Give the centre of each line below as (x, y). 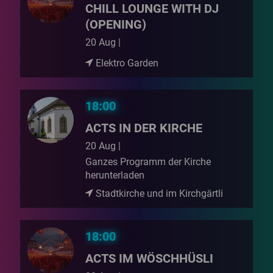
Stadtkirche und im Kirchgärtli (158, 193)
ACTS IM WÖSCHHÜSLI (150, 258)
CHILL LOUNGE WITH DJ (152, 9)
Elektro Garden (126, 63)
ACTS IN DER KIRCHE (144, 128)
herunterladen (115, 175)
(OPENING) (116, 24)
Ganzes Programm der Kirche (148, 162)
